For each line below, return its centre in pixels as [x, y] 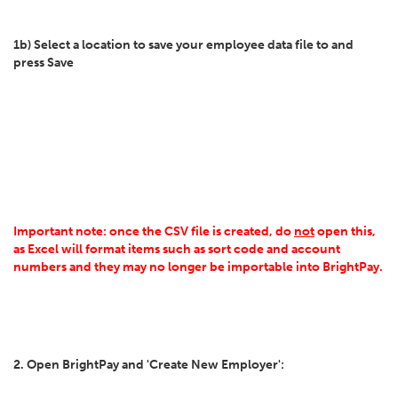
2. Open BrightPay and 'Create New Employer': [149, 365]
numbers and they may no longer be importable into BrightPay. [198, 267]
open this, [345, 231]
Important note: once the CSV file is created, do [154, 231]
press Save [44, 63]
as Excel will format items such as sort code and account [177, 249]
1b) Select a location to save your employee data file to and [183, 45]
